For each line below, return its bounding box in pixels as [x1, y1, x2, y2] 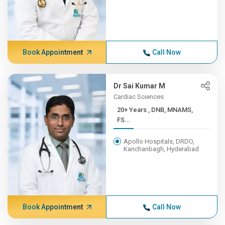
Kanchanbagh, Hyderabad [124, 145, 199, 153]
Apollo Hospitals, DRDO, [124, 138, 195, 145]
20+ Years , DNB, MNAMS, [117, 106, 149, 114]
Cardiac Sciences [114, 93, 164, 100]
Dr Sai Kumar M [114, 82, 166, 90]
